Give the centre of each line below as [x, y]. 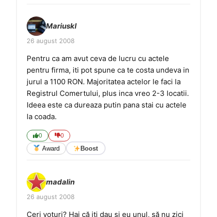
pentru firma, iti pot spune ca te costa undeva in [108, 70]
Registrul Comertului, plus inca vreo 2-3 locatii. [108, 93]
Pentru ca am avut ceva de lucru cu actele [98, 58]
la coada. [42, 116]
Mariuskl [61, 26]
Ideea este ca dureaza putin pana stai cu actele [107, 105]
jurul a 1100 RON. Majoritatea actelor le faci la [104, 82]
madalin [60, 182]
